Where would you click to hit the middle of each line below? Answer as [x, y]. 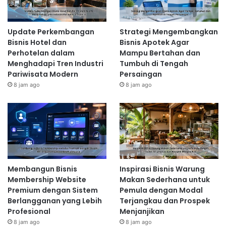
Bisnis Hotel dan [37, 43]
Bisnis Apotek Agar [154, 43]
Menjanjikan [142, 211]
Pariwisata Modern [43, 74]
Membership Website [47, 179]
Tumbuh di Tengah [154, 64]
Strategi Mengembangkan [168, 32]
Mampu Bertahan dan [160, 53]
